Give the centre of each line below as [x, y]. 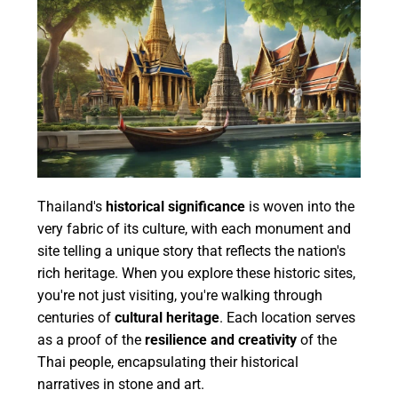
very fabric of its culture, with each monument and [195, 229]
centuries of [76, 318]
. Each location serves [288, 318]
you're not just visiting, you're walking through [180, 296]
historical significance [176, 207]
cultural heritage [167, 318]
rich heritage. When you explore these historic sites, [197, 274]
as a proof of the [92, 340]
